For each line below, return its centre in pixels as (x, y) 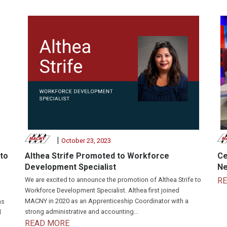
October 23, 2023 (86, 140)
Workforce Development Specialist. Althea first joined (102, 190)
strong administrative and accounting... (82, 211)
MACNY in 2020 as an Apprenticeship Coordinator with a (107, 201)
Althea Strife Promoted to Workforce (97, 156)
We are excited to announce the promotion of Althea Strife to (113, 179)
